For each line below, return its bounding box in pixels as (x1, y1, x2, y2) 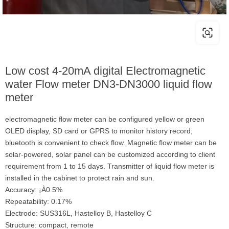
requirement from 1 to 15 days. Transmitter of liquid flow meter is (5, 162, 214, 170)
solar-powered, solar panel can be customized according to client (5, 150, 215, 158)
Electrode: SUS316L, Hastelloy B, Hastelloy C (5, 209, 152, 217)
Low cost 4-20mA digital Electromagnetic (5, 64, 205, 77)
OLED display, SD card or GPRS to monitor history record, (5, 127, 193, 135)
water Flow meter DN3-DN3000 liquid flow (5, 78, 212, 90)
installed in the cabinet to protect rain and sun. (5, 174, 154, 182)
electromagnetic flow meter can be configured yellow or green (5, 115, 204, 123)
